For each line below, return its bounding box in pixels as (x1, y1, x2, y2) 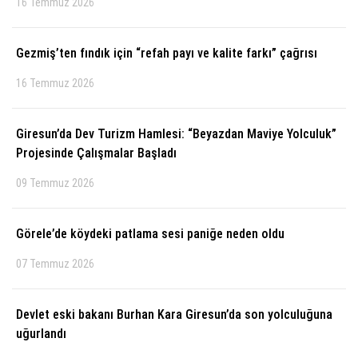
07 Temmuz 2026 (16, 257, 94, 270)
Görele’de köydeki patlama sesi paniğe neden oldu (16, 226, 284, 241)
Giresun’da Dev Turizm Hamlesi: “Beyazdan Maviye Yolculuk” (16, 126, 336, 141)
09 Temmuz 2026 (16, 177, 94, 189)
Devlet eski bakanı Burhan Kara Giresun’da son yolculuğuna (16, 307, 332, 322)
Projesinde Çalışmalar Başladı (16, 145, 177, 161)
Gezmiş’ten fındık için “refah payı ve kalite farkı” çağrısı (16, 46, 317, 61)
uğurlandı (16, 326, 66, 341)
